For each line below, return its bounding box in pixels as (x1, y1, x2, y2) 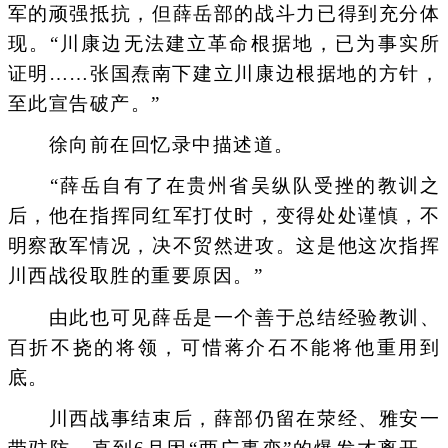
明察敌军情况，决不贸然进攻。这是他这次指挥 (7, 235, 441, 257)
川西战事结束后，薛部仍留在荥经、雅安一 (7, 407, 441, 429)
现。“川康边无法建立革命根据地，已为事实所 (7, 32, 441, 54)
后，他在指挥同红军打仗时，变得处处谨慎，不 (7, 205, 441, 227)
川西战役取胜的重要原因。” (7, 265, 263, 287)
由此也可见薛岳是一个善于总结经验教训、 (7, 306, 441, 328)
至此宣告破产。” (7, 92, 161, 114)
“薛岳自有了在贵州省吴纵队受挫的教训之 (7, 175, 441, 197)
